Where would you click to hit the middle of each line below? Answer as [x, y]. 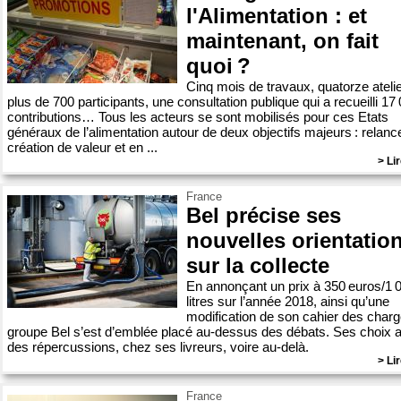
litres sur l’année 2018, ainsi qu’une [288, 301]
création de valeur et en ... [82, 147]
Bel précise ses [264, 215]
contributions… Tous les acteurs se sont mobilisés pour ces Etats [198, 117]
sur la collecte [258, 265]
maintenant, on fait [282, 41]
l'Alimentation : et [277, 16]
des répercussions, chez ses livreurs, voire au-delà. [158, 347]
